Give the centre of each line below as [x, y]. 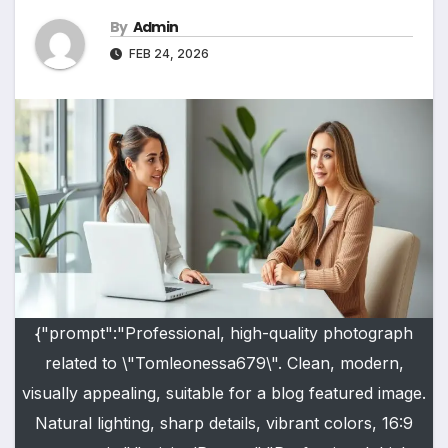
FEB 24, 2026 [167, 54]
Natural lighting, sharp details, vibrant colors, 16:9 [224, 423]
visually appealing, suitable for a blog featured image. [224, 393]
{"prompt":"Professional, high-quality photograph [224, 333]
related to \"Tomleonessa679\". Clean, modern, [224, 363]
